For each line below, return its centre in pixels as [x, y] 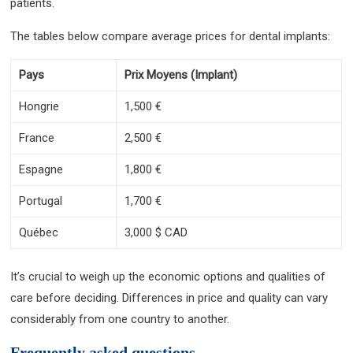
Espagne [41, 169]
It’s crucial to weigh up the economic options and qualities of [168, 277]
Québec [39, 232]
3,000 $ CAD [156, 232]
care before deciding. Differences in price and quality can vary [169, 298]
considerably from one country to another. [120, 319]
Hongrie [39, 106]
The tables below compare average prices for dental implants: [171, 36]
